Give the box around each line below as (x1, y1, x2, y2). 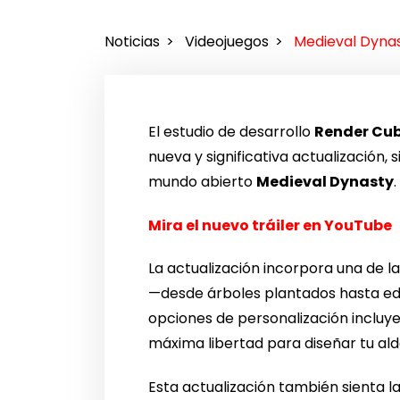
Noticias (104, 31, 160, 53)
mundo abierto (148, 171, 257, 192)
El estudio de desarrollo (148, 121, 315, 142)
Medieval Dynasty (256, 171, 395, 192)
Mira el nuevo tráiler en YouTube (148, 214, 393, 236)
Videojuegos (184, 31, 269, 53)
